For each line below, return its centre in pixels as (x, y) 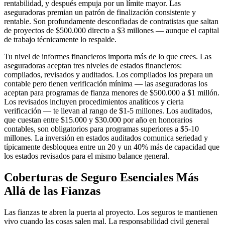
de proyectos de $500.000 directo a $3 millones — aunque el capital (111, 31)
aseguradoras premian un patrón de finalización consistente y (100, 13)
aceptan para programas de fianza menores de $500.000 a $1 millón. (112, 93)
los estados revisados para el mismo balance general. (87, 156)
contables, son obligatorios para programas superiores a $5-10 (101, 129)
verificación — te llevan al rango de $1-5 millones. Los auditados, (108, 111)
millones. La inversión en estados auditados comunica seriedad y (106, 138)
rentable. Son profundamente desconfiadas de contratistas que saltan (111, 22)
